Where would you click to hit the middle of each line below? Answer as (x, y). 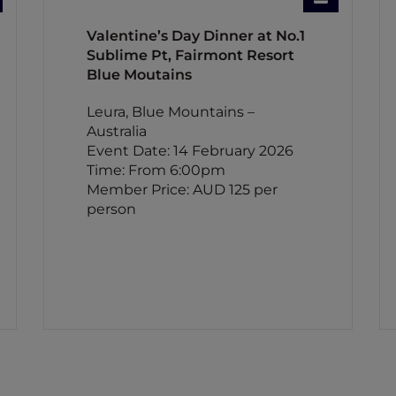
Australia (116, 131)
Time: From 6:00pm (156, 170)
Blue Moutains (139, 75)
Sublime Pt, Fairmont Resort (190, 55)
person (111, 209)
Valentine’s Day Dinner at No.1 (195, 36)
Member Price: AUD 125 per (182, 190)
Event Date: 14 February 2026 (190, 151)
